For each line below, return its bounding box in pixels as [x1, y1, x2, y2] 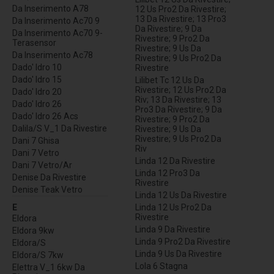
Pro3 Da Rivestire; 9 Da [135, 105, 222, 115]
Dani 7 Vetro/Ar [12, 160, 72, 171]
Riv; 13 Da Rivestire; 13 [135, 95, 221, 105]
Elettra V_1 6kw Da [12, 262, 85, 273]
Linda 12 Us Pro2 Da [135, 202, 212, 213]
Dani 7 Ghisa [12, 136, 59, 146]
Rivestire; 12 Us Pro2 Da [135, 85, 226, 95]
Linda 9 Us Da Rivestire [135, 249, 222, 259]
